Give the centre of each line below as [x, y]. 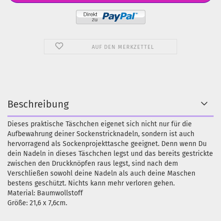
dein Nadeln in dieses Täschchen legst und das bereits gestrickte [110, 154]
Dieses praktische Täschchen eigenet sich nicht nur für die [100, 124]
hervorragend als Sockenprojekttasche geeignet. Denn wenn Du [107, 144]
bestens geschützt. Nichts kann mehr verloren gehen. [92, 183]
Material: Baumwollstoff [45, 193]
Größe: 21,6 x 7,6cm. [38, 203]
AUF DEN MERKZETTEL [123, 47]
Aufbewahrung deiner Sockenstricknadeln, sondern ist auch [101, 134]
